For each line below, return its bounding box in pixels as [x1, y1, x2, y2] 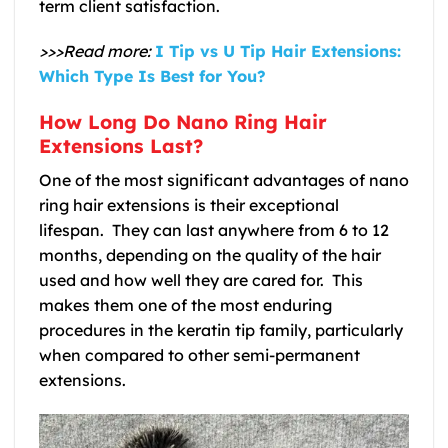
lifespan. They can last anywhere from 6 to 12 [39, 219, 389, 240]
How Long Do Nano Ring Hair [39, 110, 327, 135]
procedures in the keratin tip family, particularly [39, 319, 403, 340]
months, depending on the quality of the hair [39, 244, 381, 265]
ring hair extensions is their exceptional [39, 194, 339, 215]
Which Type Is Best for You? [39, 66, 266, 87]
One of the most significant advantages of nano [39, 169, 409, 190]
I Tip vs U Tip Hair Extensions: [155, 41, 401, 62]
